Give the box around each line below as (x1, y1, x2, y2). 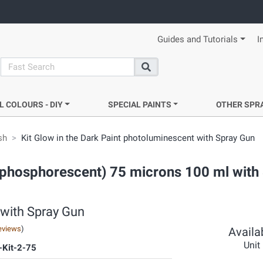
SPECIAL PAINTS (107, 100, 171, 109)
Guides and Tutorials (157, 35, 238, 45)
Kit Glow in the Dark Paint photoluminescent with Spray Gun (21, 133, 255, 143)
